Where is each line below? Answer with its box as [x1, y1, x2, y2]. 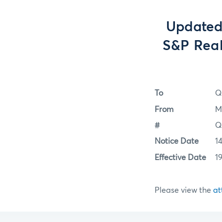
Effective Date [155, 153, 206, 162]
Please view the [155, 186, 213, 194]
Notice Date [155, 137, 199, 146]
